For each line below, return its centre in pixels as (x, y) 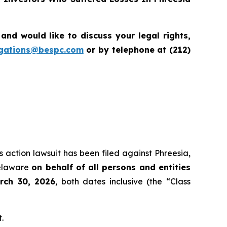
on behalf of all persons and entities (111, 167)
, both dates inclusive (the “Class (123, 182)
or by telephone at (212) (137, 50)
